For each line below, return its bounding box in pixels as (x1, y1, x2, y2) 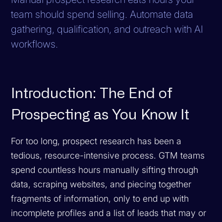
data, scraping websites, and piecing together (11, 178, 192, 189)
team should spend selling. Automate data (11, 8, 194, 20)
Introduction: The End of (11, 86, 173, 101)
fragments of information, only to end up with (11, 193, 189, 204)
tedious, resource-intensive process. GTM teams (11, 150, 205, 161)
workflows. (11, 38, 58, 50)
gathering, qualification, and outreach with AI (11, 23, 204, 35)
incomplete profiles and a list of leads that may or (11, 207, 207, 218)
